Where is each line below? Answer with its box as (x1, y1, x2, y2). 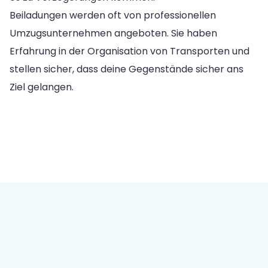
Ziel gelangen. (10, 80, 74, 94)
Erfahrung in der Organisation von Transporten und (10, 44, 249, 58)
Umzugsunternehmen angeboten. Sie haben (10, 26, 217, 40)
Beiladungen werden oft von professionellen (10, 8, 216, 22)
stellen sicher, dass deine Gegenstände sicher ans (10, 62, 243, 76)
